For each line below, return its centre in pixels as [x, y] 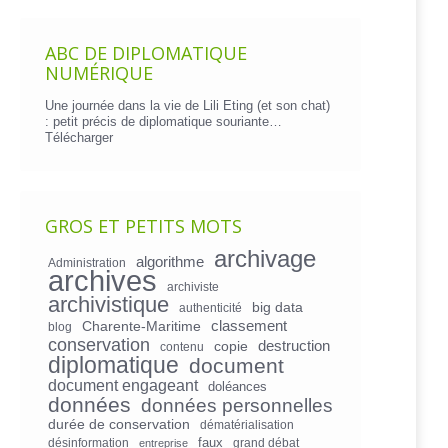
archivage [265, 258]
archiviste [193, 286]
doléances [237, 386]
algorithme [170, 262]
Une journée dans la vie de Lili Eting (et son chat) [187, 105]
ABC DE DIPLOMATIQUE [146, 53]
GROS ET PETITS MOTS [143, 226]
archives [102, 280]
